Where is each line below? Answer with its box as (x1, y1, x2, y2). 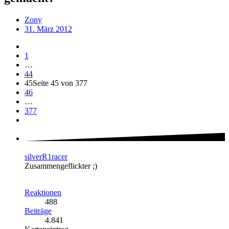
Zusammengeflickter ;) (25, 161, 97, 170)
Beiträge (25, 206, 52, 215)
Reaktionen (25, 188, 61, 197)
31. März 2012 (25, 24, 72, 33)
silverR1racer (25, 152, 67, 161)
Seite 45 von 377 (33, 78, 87, 87)
